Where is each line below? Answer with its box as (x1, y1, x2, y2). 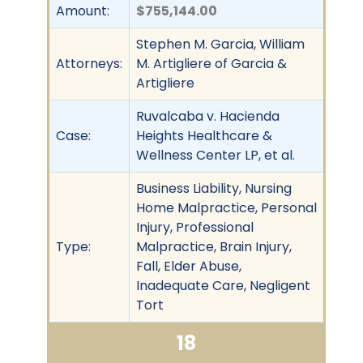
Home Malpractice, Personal (136, 198, 317, 217)
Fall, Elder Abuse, (136, 256, 241, 275)
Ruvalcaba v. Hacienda (136, 106, 280, 126)
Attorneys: (56, 53, 122, 73)
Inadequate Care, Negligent (136, 275, 310, 295)
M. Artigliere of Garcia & (136, 53, 287, 73)
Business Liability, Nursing (136, 178, 292, 198)
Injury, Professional (136, 217, 254, 237)
